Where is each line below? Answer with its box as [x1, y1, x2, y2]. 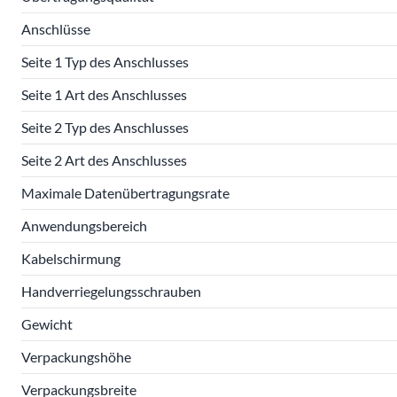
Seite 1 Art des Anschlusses [21, 86, 187, 103]
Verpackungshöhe [21, 348, 131, 365]
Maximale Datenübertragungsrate [21, 184, 230, 201]
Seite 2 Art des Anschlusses [21, 152, 187, 168]
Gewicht [21, 315, 73, 332]
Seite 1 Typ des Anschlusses [21, 53, 189, 70]
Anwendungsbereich [21, 217, 147, 234]
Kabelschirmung [21, 250, 121, 267]
